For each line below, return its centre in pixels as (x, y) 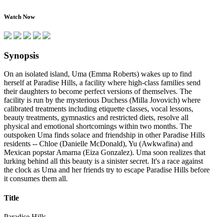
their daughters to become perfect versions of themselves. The (98, 92)
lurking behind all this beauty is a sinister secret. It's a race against (103, 161)
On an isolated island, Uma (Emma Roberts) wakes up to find (98, 74)
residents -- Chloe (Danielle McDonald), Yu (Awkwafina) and (98, 144)
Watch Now (19, 16)
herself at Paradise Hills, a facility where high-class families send (102, 83)
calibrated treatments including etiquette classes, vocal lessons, (99, 109)
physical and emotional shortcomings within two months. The (98, 126)
